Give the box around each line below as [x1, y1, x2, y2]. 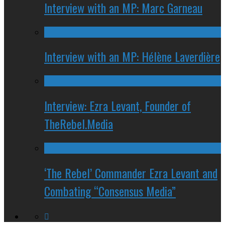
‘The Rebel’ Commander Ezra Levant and [44, 164, 217, 182]
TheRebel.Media [44, 115, 113, 133]
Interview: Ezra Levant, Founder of [44, 96, 191, 115]
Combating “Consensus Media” [44, 182, 176, 200]
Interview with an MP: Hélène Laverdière [44, 47, 220, 66]
